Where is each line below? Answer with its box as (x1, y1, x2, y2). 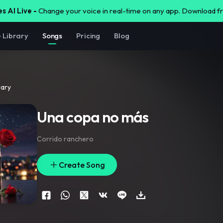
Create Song (59, 160, 105, 170)
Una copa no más (37, 108, 149, 126)
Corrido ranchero (37, 134, 94, 143)
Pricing (76, 31, 101, 40)
